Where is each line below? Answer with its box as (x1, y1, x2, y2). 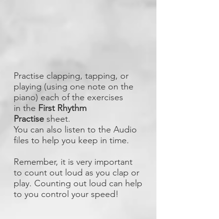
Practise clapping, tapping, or (14, 70, 129, 81)
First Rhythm (38, 103, 87, 113)
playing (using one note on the (14, 81, 133, 92)
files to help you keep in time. (14, 135, 129, 146)
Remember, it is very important (14, 156, 132, 167)
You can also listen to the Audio (14, 124, 137, 135)
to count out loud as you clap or (14, 167, 139, 178)
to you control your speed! (14, 189, 119, 199)
